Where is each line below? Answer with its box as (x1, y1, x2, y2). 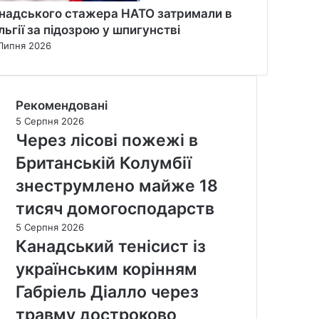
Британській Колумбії (16, 152, 192, 173)
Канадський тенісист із (16, 236, 206, 256)
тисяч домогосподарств (16, 198, 214, 219)
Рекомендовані (16, 98, 108, 113)
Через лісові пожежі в (16, 130, 198, 150)
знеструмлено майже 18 (16, 175, 218, 196)
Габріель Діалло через (16, 281, 199, 302)
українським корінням (16, 258, 197, 279)
